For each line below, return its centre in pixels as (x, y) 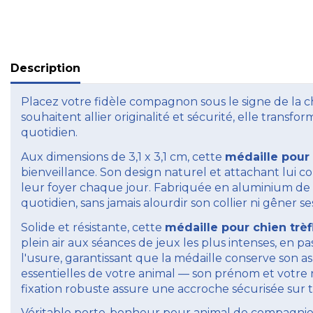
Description (45, 68)
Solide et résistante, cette (93, 227)
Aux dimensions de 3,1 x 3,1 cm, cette (123, 156)
